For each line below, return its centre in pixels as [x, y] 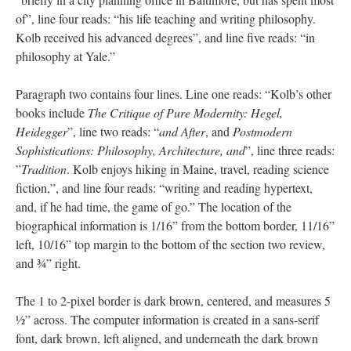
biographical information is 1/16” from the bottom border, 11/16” [175, 225]
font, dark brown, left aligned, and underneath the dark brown [167, 338]
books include [52, 112]
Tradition [44, 169]
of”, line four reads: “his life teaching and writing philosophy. [166, 18]
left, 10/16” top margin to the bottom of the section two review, [170, 244]
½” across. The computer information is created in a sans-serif [167, 319]
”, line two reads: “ [113, 131]
